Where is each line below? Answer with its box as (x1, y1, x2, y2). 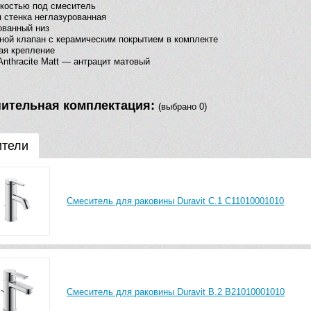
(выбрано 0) (158, 101, 207, 112)
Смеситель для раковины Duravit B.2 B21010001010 (67, 286, 285, 297)
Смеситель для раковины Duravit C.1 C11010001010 (67, 195, 284, 206)
